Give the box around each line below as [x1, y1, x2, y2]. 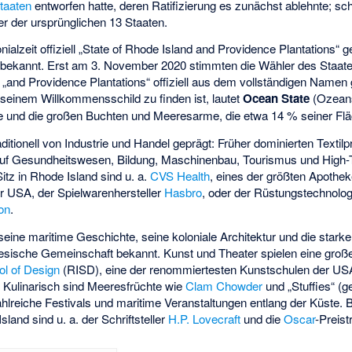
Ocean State [243, 90, 310, 108]
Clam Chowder [185, 277, 263, 294]
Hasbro [164, 184, 203, 201]
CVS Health [150, 167, 211, 185]
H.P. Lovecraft [168, 310, 241, 327]
